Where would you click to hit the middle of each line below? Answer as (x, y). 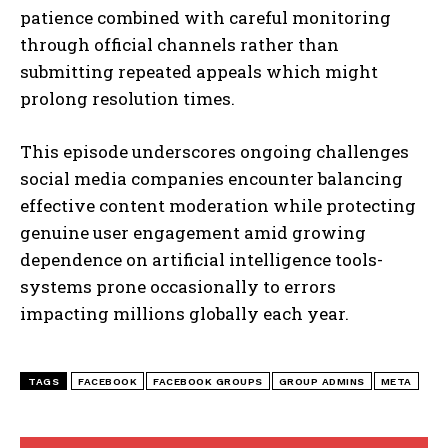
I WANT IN (211, 61)
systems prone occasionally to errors (178, 287)
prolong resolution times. (127, 99)
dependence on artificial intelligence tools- (201, 260)
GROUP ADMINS (321, 382)
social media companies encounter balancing (211, 179)
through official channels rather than (179, 45)
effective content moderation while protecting (218, 206)
